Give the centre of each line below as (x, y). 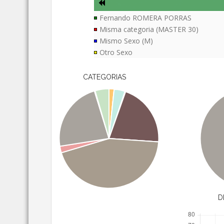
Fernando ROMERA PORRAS (146, 18)
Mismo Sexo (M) (126, 41)
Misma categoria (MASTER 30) (149, 29)
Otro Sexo (116, 52)
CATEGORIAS (104, 77)
